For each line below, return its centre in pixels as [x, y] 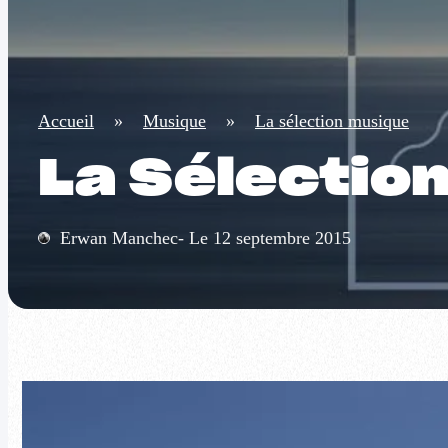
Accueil [66, 121]
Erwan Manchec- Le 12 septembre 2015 [205, 238]
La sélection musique [332, 121]
